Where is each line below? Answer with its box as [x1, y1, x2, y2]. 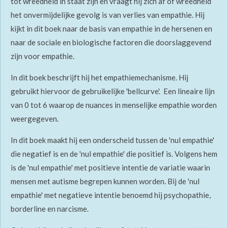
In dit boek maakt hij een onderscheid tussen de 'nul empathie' [11, 135, 214, 145]
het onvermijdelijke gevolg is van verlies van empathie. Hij [11, 10, 205, 20]
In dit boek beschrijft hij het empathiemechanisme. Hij [11, 73, 188, 82]
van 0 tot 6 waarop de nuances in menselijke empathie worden [11, 100, 217, 110]
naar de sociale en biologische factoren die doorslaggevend [11, 38, 211, 47]
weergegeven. [11, 114, 60, 124]
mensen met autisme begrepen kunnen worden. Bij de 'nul [11, 177, 199, 186]
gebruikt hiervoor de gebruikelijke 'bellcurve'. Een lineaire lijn [11, 87, 215, 96]
